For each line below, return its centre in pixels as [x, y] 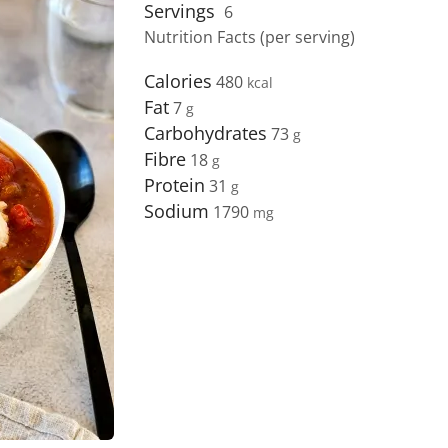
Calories [178, 80]
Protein [174, 184]
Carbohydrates [205, 132]
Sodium [176, 210]
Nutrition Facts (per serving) [249, 37]
